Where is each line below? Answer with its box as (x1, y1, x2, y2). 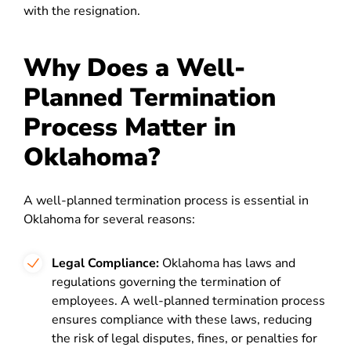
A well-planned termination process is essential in (24, 192, 309, 209)
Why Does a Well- (24, 51, 245, 85)
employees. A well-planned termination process (52, 292, 325, 309)
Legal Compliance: (52, 255, 159, 272)
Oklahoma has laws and (159, 255, 295, 272)
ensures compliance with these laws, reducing (52, 311, 312, 328)
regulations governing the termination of (52, 273, 280, 291)
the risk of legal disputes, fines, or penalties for (52, 330, 317, 347)
